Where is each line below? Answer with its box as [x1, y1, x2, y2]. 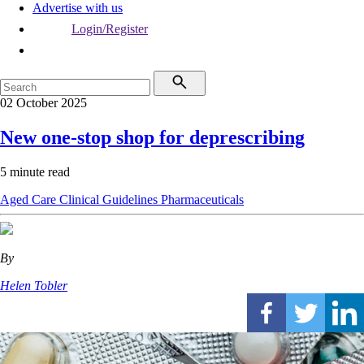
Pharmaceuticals [161, 192, 244, 206]
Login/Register [71, 22, 148, 36]
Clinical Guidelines [59, 192, 161, 206]
